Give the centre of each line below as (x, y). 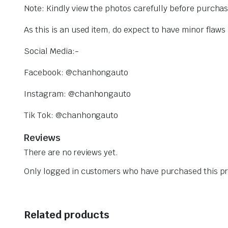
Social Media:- (51, 51)
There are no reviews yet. (71, 152)
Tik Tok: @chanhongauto (71, 115)
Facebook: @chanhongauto (76, 73)
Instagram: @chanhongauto (78, 94)
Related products (67, 215)
